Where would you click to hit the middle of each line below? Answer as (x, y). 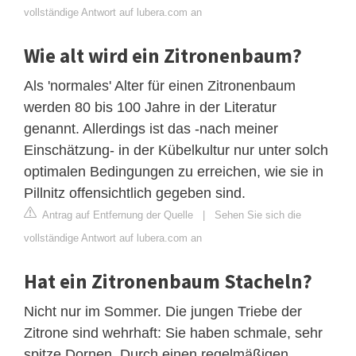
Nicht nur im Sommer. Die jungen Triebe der (163, 311)
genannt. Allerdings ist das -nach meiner (151, 128)
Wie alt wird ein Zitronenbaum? (163, 55)
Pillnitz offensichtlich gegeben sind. (135, 193)
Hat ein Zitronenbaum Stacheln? (168, 281)
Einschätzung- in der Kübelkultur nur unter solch (176, 150)
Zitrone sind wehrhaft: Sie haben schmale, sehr (173, 333)
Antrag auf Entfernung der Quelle (116, 215)
